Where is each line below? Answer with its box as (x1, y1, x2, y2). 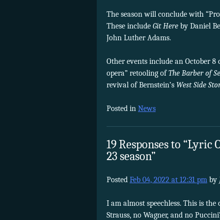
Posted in (107, 104, 138, 113)
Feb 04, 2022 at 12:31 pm (130, 175, 207, 184)
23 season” (107, 149, 156, 163)
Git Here (153, 22, 180, 31)
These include (107, 22, 153, 31)
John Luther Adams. (107, 33, 171, 43)
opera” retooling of (107, 69, 168, 78)
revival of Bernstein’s (107, 81, 176, 90)
